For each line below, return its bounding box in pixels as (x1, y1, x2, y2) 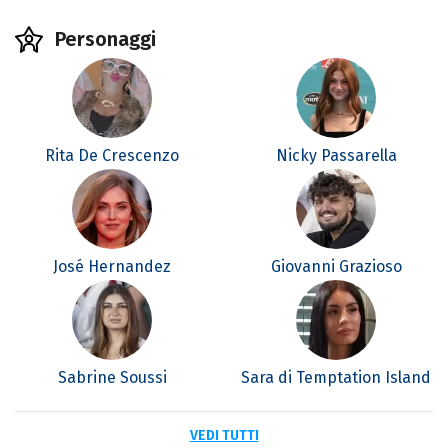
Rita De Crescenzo (45, 146, 179, 166)
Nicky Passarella (275, 146, 397, 166)
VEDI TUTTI (189, 427, 259, 445)
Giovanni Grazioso (270, 257, 402, 277)
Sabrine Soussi (57, 368, 167, 388)
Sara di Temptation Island (241, 368, 431, 388)
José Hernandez (53, 257, 171, 277)
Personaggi (55, 27, 156, 52)
